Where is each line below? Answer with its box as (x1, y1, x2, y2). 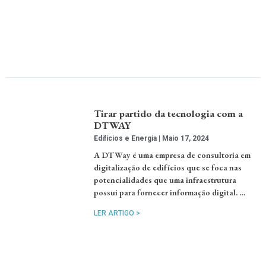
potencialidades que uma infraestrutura (94, 175, 237, 186)
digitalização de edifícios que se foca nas (94, 162, 242, 173)
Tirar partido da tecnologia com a (94, 107, 243, 121)
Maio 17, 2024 (160, 134, 210, 143)
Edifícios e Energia (94, 134, 159, 143)
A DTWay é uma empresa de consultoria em (94, 150, 251, 161)
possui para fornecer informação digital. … (94, 187, 246, 198)
